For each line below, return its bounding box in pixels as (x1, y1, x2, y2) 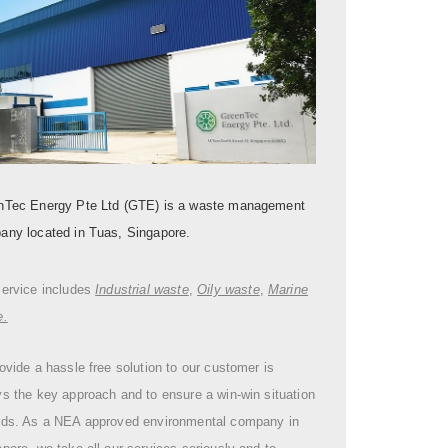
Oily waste (197, 281, 260, 297)
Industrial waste (95, 281, 189, 297)
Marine (268, 281, 308, 297)
